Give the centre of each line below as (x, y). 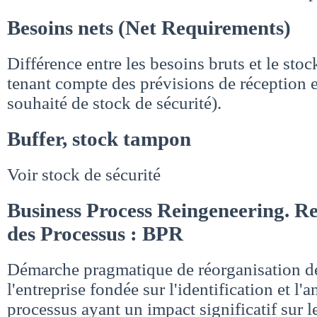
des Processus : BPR (95, 233)
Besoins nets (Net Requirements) (149, 28)
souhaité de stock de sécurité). (114, 103)
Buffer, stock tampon (99, 139)
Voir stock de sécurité (84, 174)
